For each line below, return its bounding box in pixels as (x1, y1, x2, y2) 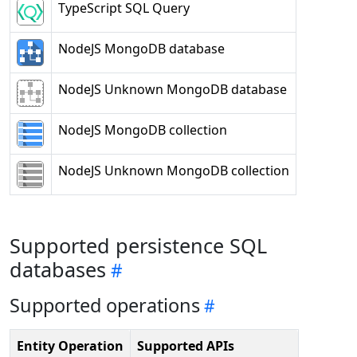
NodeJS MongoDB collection (58, 121, 227, 139)
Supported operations (10, 292, 200, 318)
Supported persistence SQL (10, 232, 267, 259)
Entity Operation (17, 337, 124, 355)
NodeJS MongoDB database (58, 40, 225, 57)
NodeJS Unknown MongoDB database (58, 80, 287, 98)
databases (10, 256, 106, 283)
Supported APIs (137, 337, 234, 355)
